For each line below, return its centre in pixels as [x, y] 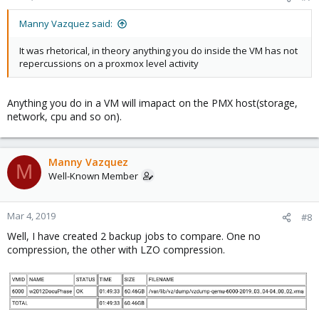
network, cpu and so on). [64, 116]
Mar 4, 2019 [31, 215]
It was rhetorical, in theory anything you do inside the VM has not [158, 50]
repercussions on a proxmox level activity [109, 63]
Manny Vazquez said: [66, 23]
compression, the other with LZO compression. [116, 249]
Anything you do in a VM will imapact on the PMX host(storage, [152, 103]
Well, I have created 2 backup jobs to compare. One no [134, 236]
